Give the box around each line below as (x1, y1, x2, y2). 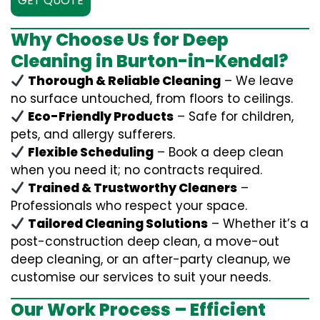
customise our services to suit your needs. (11, 269, 271, 286)
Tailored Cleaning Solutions (28, 215, 209, 232)
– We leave (221, 72, 294, 89)
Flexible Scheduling (28, 144, 154, 161)
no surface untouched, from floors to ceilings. (11, 90, 293, 107)
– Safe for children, (174, 108, 294, 125)
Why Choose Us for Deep (11, 28, 229, 51)
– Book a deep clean (154, 144, 284, 161)
